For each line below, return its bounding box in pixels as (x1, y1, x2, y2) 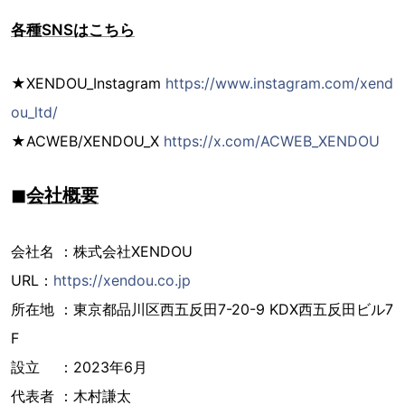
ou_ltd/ (11, 103, 58, 122)
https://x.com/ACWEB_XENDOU (164, 132, 380, 151)
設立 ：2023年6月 (11, 358, 147, 377)
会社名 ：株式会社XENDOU (11, 242, 193, 261)
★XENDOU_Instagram (11, 74, 165, 93)
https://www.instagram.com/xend (165, 74, 393, 93)
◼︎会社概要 (11, 184, 99, 207)
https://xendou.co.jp (53, 271, 191, 290)
